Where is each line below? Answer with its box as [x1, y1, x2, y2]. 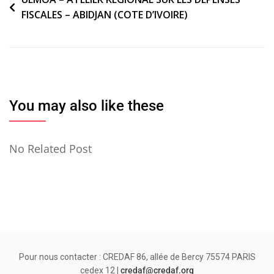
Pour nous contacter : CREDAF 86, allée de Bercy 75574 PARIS [18, 252, 256, 262]
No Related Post [9, 141, 92, 157]
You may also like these [9, 97, 164, 115]
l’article [9, 29, 53, 45]
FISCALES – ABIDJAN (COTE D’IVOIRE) [21, 8, 188, 22]
